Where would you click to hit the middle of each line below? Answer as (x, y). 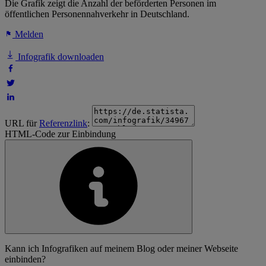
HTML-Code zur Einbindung (60, 134)
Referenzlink (63, 123)
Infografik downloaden (60, 57)
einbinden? (25, 259)
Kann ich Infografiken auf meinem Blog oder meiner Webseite (121, 249)
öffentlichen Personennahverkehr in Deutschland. (97, 14)
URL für (22, 123)
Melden (28, 34)
